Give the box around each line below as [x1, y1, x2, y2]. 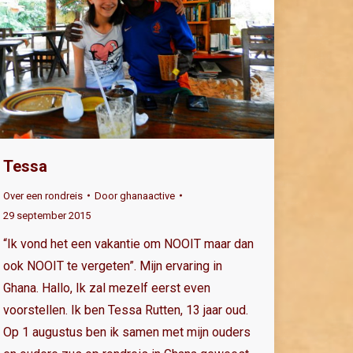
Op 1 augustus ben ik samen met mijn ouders [3, 324, 251, 340]
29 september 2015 [3, 209, 91, 221]
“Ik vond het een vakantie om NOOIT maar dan [3, 236, 254, 251]
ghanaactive [120, 189, 175, 202]
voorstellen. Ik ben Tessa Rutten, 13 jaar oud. [3, 302, 248, 318]
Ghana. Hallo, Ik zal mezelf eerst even [3, 280, 210, 295]
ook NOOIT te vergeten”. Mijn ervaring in [3, 258, 222, 273]
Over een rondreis [3, 189, 83, 202]
